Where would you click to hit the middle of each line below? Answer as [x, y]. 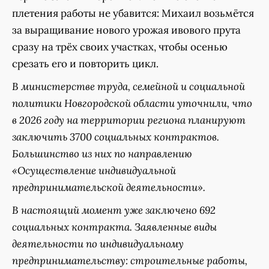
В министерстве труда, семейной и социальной [128, 87]
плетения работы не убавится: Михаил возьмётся [133, 14]
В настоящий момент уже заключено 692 [114, 210]
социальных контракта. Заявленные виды [114, 227]
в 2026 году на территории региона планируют [129, 120]
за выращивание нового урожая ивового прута [126, 30]
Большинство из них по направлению [102, 154]
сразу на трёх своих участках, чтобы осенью [120, 47]
